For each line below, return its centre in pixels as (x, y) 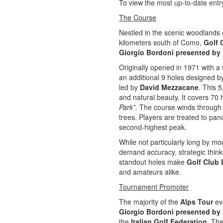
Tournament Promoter (154, 187)
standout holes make (153, 162)
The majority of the (150, 202)
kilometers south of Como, (161, 42)
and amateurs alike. (150, 172)
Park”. (129, 107)
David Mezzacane (169, 87)
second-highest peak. (153, 127)
